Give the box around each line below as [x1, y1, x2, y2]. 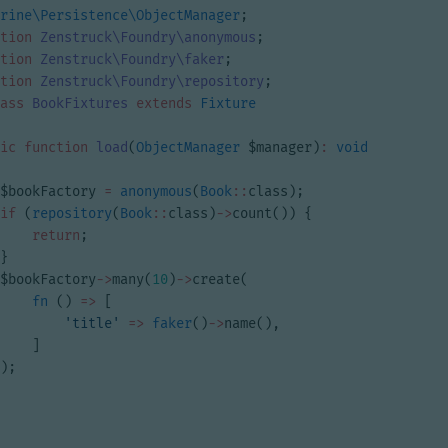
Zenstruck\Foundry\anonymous [40, 29, 256, 46]
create [192, 271, 240, 288]
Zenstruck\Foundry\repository [40, 73, 264, 90]
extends [136, 95, 192, 112]
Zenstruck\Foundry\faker [40, 51, 224, 68]
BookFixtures [32, 95, 128, 112]
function [24, 139, 88, 156]
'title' [64, 315, 120, 332]
